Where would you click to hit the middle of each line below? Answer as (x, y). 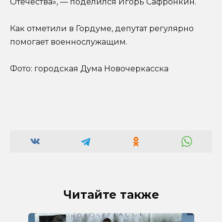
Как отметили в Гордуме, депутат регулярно (102, 29)
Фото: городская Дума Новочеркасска (89, 69)
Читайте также (111, 195)
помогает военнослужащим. (69, 42)
